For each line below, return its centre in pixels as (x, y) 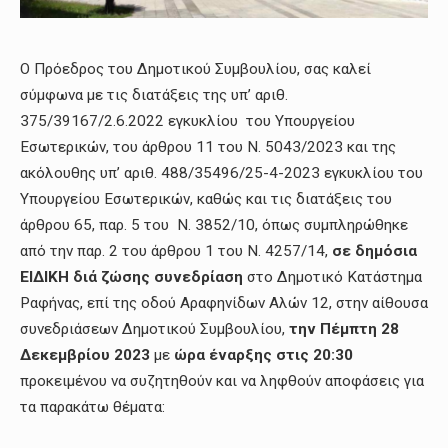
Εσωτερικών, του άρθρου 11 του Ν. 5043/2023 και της (208, 147)
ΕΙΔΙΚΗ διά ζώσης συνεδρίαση (133, 277)
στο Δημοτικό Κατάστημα (334, 277)
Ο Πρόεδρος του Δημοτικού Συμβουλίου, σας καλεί (195, 69)
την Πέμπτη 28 (342, 329)
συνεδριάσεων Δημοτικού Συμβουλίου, (152, 329)
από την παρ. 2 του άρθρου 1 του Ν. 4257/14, (176, 251)
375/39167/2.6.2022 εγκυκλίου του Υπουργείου (187, 121)
